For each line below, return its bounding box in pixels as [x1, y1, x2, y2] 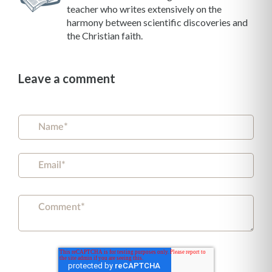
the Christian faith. [67, 30, 143, 41]
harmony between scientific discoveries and [67, 16, 248, 28]
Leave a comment [18, 71, 115, 86]
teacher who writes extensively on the [67, 3, 222, 15]
